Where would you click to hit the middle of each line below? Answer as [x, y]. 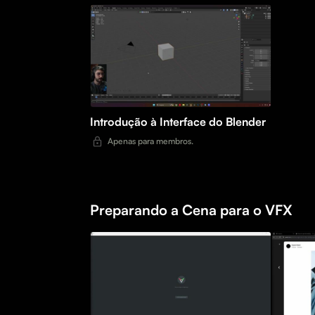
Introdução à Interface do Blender [178, 122]
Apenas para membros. [150, 141]
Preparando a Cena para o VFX [191, 210]
